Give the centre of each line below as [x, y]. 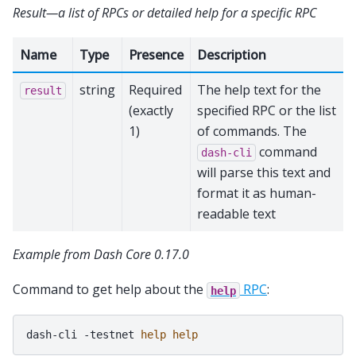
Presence [156, 54]
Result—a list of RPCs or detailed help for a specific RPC [164, 12]
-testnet [109, 334]
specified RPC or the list [267, 110]
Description [232, 54]
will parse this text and [264, 172]
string [97, 89]
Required [155, 89]
